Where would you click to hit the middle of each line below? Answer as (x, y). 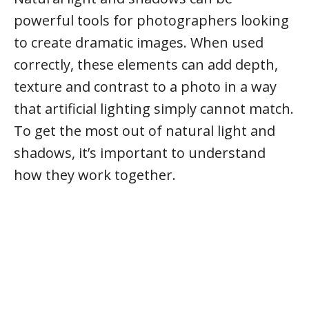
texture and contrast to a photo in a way (145, 87)
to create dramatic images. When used (139, 42)
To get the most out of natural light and (144, 131)
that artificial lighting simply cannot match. (154, 109)
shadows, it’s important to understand (140, 153)
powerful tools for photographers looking (151, 20)
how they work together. (95, 175)
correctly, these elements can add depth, (146, 64)
